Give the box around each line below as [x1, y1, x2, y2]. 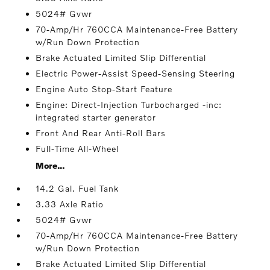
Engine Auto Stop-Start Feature [36, 84, 173, 94]
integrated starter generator [36, 112, 157, 122]
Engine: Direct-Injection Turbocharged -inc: [36, 99, 222, 110]
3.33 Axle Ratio [36, 199, 104, 209]
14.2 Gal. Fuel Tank [36, 183, 119, 193]
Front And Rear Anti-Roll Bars [36, 128, 166, 138]
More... [36, 160, 65, 171]
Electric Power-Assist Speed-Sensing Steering [36, 68, 236, 78]
